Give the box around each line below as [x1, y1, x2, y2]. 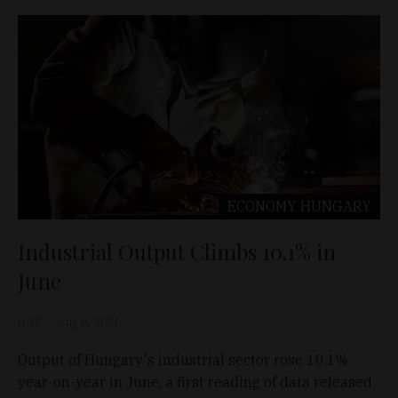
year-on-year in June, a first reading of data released [18, 372, 372, 391]
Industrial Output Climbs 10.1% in [18, 236, 336, 266]
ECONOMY [227, 196, 297, 215]
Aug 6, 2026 [58, 314, 122, 330]
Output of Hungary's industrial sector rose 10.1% [18, 350, 348, 369]
